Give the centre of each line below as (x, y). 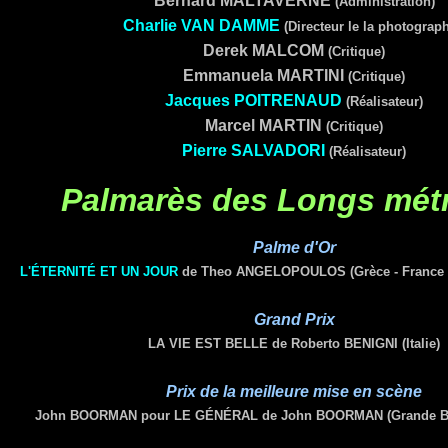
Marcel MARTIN (265, 125)
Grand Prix (294, 319)
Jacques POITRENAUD (253, 100)
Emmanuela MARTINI (265, 75)
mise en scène (367, 391)
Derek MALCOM (265, 50)
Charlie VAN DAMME (201, 25)
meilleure (276, 391)
